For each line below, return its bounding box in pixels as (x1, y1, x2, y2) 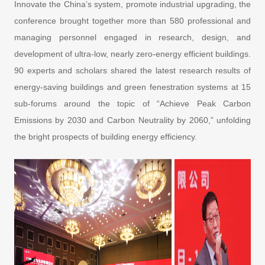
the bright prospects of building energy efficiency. (14, 131, 199, 141)
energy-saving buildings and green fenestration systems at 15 (14, 82, 251, 92)
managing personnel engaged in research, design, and (14, 32, 251, 42)
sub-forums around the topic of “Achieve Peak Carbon (14, 98, 251, 108)
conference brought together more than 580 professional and (14, 15, 251, 25)
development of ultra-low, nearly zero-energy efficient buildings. (14, 49, 251, 59)
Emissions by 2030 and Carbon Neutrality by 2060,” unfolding (14, 115, 251, 125)
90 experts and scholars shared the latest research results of (14, 65, 251, 75)
